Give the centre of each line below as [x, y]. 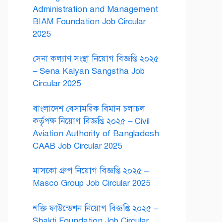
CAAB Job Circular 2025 [77, 146]
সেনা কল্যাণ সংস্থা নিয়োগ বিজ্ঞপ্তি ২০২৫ [96, 59]
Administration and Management [95, 9]
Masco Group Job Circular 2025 [91, 183]
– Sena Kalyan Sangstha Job [89, 71]
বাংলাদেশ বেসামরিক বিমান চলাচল [89, 109]
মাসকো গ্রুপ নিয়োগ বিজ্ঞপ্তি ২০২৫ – [91, 171]
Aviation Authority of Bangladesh [96, 133]
